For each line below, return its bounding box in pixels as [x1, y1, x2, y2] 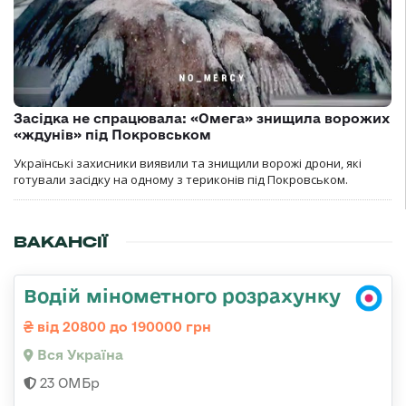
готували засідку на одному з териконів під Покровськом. [14, 171, 348, 188]
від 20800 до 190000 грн [34, 319, 211, 335]
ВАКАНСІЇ [14, 232, 108, 253]
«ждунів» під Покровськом [14, 127, 211, 143]
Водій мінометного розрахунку [24, 285, 341, 307]
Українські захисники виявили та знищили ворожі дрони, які [14, 155, 362, 172]
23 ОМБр [36, 375, 100, 391]
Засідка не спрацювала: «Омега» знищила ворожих [14, 111, 390, 127]
